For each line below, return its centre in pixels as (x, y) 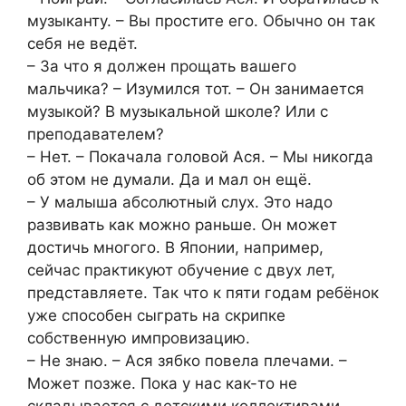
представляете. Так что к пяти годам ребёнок (203, 292)
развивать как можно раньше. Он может (182, 224)
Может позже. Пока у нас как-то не (162, 383)
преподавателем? (96, 134)
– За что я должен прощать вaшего (162, 66)
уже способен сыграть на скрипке (156, 315)
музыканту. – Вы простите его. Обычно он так (201, 20)
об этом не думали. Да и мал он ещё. (169, 179)
